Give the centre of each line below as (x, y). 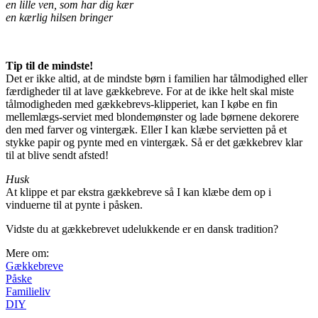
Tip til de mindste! (49, 66)
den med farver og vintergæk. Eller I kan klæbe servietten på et (146, 130)
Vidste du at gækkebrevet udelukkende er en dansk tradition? (142, 229)
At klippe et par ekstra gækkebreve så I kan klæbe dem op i (138, 192)
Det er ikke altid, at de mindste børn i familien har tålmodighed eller (157, 79)
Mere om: (29, 253)
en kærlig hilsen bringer (59, 18)
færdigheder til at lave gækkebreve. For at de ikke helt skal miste (150, 92)
